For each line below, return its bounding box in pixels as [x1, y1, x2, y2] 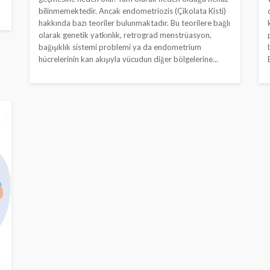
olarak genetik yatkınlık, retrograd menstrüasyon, [39, 30, 212, 40]
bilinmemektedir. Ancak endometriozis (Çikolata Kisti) [39, 5, 226, 16]
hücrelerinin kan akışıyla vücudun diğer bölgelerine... [39, 54, 218, 64]
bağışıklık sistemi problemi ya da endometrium [39, 42, 201, 52]
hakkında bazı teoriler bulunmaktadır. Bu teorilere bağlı [39, 17, 230, 28]
